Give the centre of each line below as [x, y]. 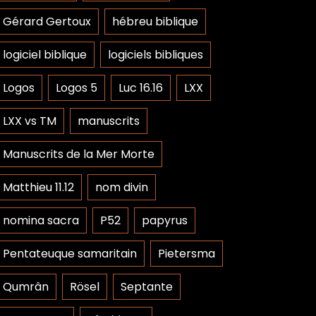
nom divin [122, 187]
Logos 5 [77, 88]
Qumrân [26, 287]
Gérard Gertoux [47, 22]
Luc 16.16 [141, 88]
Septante [147, 287]
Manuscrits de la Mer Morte [79, 154]
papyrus [165, 220]
